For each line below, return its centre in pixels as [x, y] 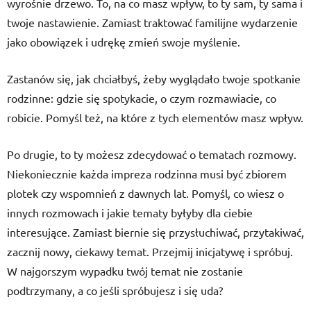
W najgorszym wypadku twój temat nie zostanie [125, 271]
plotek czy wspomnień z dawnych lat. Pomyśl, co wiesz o [145, 193]
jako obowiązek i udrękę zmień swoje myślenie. [124, 42]
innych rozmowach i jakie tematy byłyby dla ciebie [130, 212]
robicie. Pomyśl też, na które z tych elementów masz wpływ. [155, 117]
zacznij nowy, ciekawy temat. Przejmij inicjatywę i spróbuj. [150, 251]
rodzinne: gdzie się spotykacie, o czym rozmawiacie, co [142, 98]
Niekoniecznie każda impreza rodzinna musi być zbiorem [147, 174]
